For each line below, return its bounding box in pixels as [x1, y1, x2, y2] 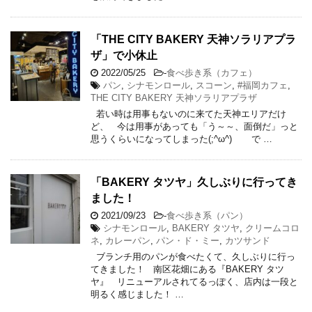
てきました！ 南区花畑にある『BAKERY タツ [91, 263, 284, 274]
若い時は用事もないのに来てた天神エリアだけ [91, 108, 286, 119]
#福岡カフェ [237, 79, 288, 91]
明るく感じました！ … [91, 288, 184, 299]
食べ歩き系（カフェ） [166, 67, 257, 78]
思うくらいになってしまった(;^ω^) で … [91, 133, 272, 144]
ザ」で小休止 [91, 49, 157, 61]
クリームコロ [245, 222, 299, 233]
